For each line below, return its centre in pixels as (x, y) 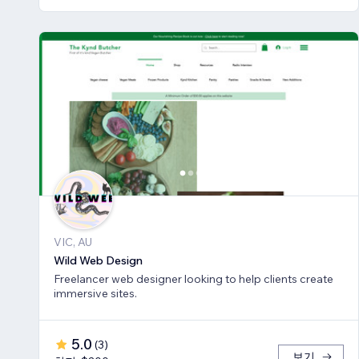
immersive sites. (95, 294)
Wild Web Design (98, 261)
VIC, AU (73, 242)
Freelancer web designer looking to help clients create (194, 279)
